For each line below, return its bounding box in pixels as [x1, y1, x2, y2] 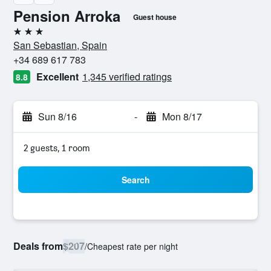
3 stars [13, 30, 41, 42]
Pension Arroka [13, 5, 120, 26]
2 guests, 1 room [24, 142, 90, 154]
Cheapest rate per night [87, 240, 178, 252]
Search [121, 174, 150, 186]
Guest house [133, 11, 177, 22]
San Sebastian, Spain [13, 38, 107, 52]
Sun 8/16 [38, 109, 77, 123]
